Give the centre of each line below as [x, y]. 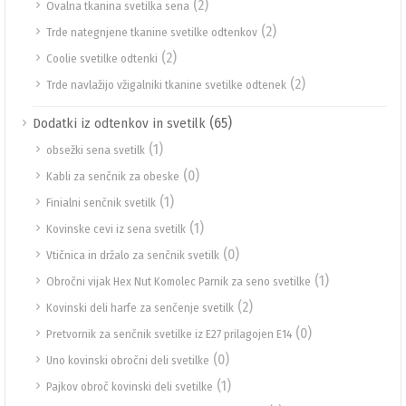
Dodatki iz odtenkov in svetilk [119, 123]
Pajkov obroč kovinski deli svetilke [130, 387]
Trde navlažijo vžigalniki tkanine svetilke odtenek [166, 85]
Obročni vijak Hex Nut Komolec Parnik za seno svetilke [179, 281]
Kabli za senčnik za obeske [113, 176]
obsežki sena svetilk [96, 150]
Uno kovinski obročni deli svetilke [128, 360]
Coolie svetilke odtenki [102, 58]
